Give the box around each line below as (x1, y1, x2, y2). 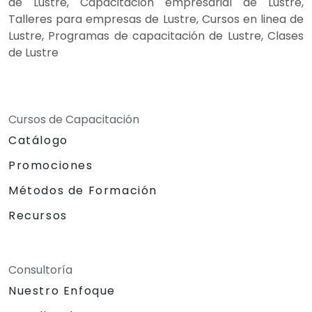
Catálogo (8, 132, 68, 148)
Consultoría (8, 261, 72, 278)
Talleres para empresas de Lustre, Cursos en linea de (8, 10, 304, 27)
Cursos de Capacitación (8, 111, 139, 127)
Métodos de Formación (8, 182, 157, 198)
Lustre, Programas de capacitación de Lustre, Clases (8, 27, 304, 44)
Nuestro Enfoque (8, 282, 116, 299)
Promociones (8, 157, 93, 173)
